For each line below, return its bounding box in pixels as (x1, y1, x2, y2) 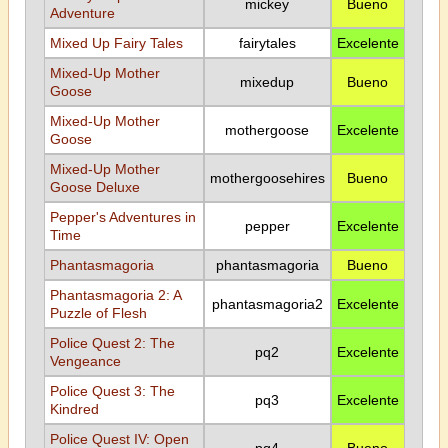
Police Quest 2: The (49, 335, 175, 351)
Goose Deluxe (49, 179, 140, 195)
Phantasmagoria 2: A (49, 287, 181, 303)
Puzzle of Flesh (49, 305, 147, 321)
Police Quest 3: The (49, 383, 175, 399)
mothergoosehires (209, 170, 325, 186)
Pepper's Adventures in (49, 209, 196, 225)
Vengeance (49, 353, 121, 369)
